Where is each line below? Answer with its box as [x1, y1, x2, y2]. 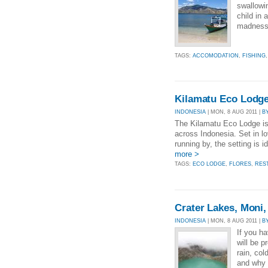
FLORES [229, 161, 251, 167]
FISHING [242, 53, 266, 59]
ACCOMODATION [193, 53, 239, 59]
